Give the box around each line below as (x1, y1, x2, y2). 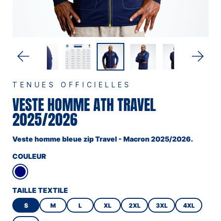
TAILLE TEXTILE (12, 185, 68, 194)
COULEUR (12, 151, 46, 160)
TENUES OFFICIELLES (12, 80, 132, 89)
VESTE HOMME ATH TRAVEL (12, 93, 156, 116)
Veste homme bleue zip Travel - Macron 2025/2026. (12, 134, 194, 143)
